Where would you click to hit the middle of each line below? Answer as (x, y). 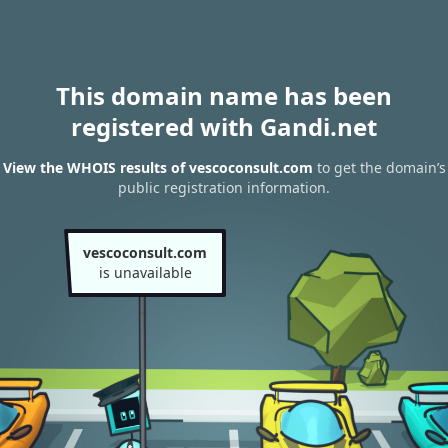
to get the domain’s (379, 168)
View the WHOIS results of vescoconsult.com (157, 168)
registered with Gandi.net (224, 126)
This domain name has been (224, 95)
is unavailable (145, 272)
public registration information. (224, 188)
